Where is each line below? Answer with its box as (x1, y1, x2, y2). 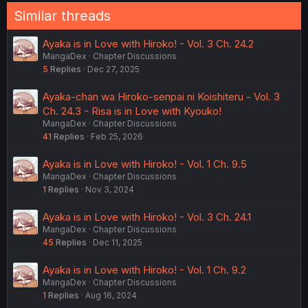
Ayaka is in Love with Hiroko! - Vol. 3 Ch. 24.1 (43, 210, 251, 223)
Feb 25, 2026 (91, 131, 143, 142)
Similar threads (14, 7, 111, 24)
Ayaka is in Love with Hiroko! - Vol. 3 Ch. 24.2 (43, 36, 254, 50)
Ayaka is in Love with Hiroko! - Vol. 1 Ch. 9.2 (43, 263, 246, 276)
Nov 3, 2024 (85, 184, 134, 195)
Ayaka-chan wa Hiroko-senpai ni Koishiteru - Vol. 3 (43, 89, 280, 103)
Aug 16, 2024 (85, 289, 137, 300)
